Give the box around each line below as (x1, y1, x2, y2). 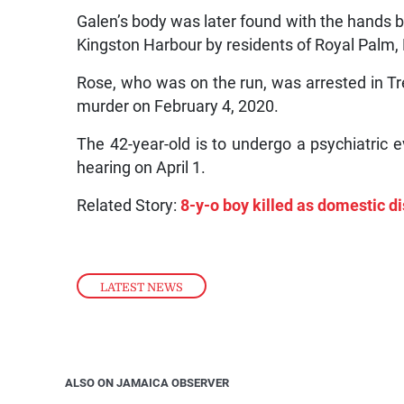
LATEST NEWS (100, 280, 184, 294)
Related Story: (77, 197, 181, 216)
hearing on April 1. (77, 159, 210, 178)
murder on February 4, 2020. (77, 97, 280, 116)
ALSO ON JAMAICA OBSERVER (65, 375, 229, 390)
